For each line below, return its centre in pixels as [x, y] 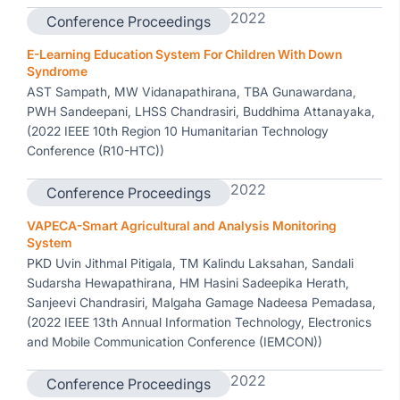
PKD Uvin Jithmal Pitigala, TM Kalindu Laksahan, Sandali [190, 263]
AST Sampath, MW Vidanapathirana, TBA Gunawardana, [192, 92]
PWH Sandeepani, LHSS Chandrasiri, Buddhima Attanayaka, [201, 111]
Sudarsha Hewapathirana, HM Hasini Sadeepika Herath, [188, 283]
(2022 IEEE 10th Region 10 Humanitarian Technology [178, 131]
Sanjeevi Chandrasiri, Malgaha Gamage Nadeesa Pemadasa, [201, 302]
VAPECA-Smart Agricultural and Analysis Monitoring [182, 225]
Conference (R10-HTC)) [96, 150]
